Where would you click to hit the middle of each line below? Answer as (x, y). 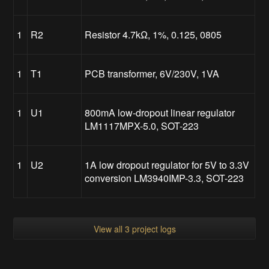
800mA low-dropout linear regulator (160, 112)
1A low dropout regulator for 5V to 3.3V (167, 165)
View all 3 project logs (134, 228)
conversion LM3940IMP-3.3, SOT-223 (165, 178)
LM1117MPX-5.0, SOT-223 (142, 125)
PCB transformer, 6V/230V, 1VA (152, 73)
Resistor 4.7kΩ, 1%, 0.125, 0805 (153, 34)
